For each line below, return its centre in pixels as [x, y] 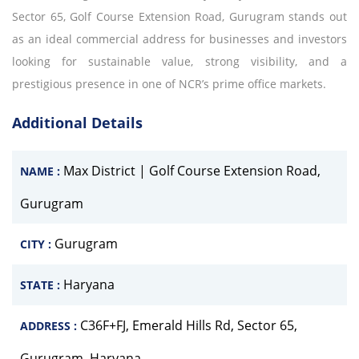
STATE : [42, 284]
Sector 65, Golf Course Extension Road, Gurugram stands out [179, 16]
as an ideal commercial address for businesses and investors [179, 38]
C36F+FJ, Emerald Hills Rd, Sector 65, [189, 325]
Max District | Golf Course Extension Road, [192, 170]
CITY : [37, 244]
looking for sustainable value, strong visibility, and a [179, 61]
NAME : [42, 171]
